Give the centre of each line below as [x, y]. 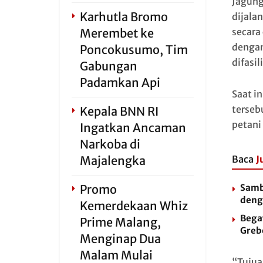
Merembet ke [117, 33]
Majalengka [113, 161]
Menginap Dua [120, 239]
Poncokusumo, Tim [134, 50]
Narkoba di [110, 144]
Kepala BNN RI [119, 111]
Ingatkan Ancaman [133, 128]
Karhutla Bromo [124, 17]
